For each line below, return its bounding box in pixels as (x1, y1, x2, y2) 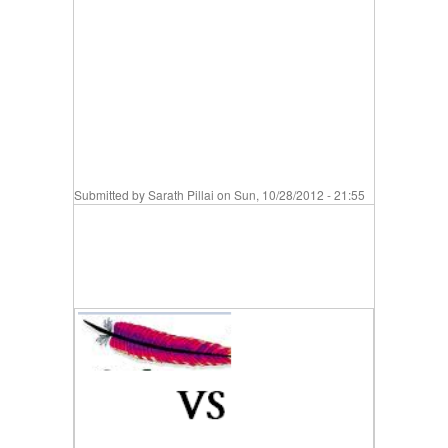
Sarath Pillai (148, 186, 214, 203)
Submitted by (74, 186, 148, 203)
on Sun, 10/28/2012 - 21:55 (214, 186, 365, 203)
